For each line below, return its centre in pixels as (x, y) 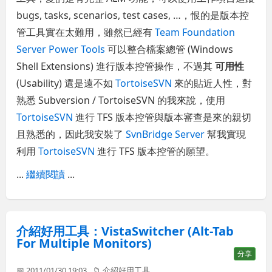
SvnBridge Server (165, 134)
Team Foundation (195, 32)
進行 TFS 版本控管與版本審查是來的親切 (162, 117)
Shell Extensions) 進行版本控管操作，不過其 (116, 66)
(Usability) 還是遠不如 (66, 83)
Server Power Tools (61, 49)
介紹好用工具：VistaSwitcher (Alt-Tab (125, 231)
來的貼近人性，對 (212, 83)
